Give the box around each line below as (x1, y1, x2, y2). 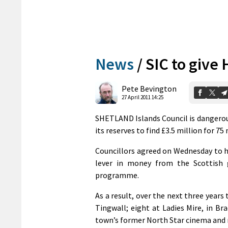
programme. (95, 169, 139, 180)
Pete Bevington (122, 83, 177, 94)
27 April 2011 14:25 (122, 94, 163, 101)
